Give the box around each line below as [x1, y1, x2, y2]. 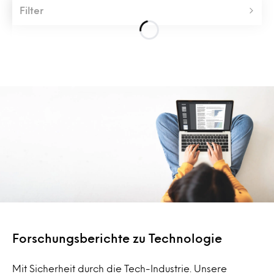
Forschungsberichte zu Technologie [12, 232, 222, 243]
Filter [20, 6, 43, 14]
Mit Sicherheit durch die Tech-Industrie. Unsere [12, 264, 227, 272]
